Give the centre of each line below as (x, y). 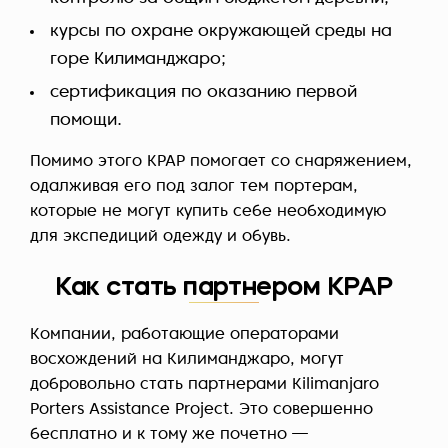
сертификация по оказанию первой (203, 93)
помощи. (86, 121)
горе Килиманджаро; (138, 60)
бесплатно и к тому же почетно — (169, 435)
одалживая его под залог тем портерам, (194, 187)
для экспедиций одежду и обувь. (160, 237)
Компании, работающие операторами (184, 335)
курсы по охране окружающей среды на (221, 32)
